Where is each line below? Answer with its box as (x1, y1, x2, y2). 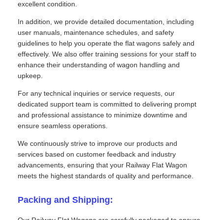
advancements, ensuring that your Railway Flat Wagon (18, 161, 187, 169)
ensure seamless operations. (18, 122, 108, 130)
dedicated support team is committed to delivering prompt (18, 100, 196, 109)
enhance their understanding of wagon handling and (18, 61, 180, 69)
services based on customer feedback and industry (18, 150, 176, 159)
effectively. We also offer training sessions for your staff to (18, 50, 196, 58)
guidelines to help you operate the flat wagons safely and (18, 39, 194, 48)
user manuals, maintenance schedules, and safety (18, 28, 174, 37)
